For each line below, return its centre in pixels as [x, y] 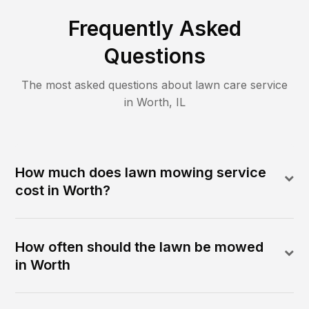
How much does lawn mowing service [141, 172]
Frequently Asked [154, 28]
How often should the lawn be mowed [140, 247]
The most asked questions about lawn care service [154, 84]
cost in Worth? [63, 190]
